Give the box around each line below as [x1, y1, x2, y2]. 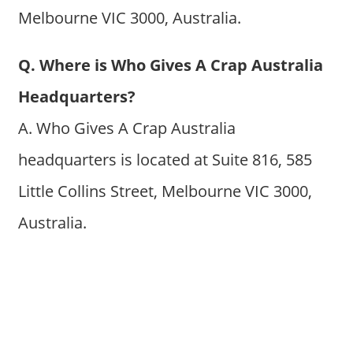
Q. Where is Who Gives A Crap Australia [17, 54, 323, 76]
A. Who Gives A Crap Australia [17, 117, 236, 139]
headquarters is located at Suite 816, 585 [17, 149, 312, 170]
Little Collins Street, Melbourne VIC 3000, [17, 180, 312, 202]
